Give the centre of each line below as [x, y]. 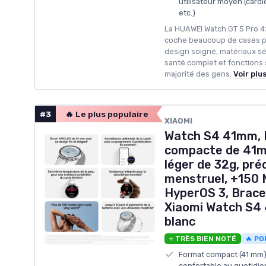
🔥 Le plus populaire [107, 114]
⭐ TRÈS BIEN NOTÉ [202, 238]
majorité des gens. [198, 74]
